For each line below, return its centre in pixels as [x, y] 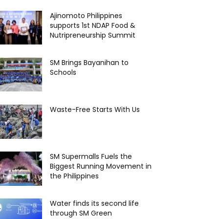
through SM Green [81, 213]
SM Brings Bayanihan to [89, 62]
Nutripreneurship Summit [93, 35]
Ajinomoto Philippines [86, 15]
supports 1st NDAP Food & [93, 25]
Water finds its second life [94, 203]
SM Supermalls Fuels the [91, 156]
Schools [63, 72]
